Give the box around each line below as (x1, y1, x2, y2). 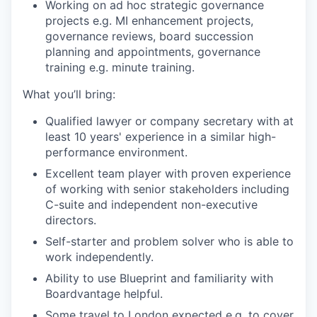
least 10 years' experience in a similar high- (45, 129, 276, 144)
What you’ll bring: (23, 87, 115, 101)
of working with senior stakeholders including (45, 182, 289, 196)
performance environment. (45, 145, 188, 159)
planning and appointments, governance (45, 45, 260, 59)
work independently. (45, 250, 154, 264)
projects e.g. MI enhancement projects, (45, 13, 253, 28)
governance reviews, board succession (45, 29, 253, 43)
